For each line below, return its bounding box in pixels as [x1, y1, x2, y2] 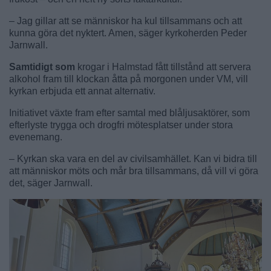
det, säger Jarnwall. [9, 177, 93, 188]
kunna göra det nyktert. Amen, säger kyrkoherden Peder [9, 27, 247, 38]
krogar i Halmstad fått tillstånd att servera [77, 61, 251, 72]
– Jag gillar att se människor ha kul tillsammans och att [9, 15, 242, 26]
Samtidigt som [9, 61, 77, 72]
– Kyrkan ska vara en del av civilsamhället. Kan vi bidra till [9, 153, 257, 164]
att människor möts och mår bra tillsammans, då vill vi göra [9, 165, 258, 176]
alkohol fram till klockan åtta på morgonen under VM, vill [9, 73, 248, 84]
